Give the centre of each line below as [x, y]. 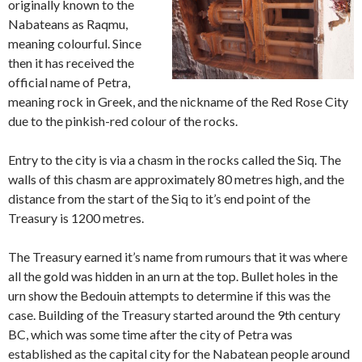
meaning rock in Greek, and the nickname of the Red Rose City [178, 102]
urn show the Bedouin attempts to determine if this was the [169, 296]
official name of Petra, [69, 82]
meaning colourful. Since [75, 44]
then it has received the [71, 63]
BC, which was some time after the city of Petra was [150, 335]
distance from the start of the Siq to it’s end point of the [159, 199]
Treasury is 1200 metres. [76, 218]
